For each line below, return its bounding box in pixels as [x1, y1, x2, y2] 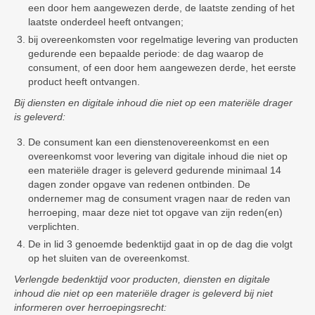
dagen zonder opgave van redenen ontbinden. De [28, 179, 250, 190]
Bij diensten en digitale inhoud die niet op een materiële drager [14, 97, 292, 108]
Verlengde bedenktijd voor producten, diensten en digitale [14, 274, 270, 285]
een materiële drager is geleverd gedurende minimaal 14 [28, 165, 281, 176]
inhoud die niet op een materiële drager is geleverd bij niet [14, 288, 273, 299]
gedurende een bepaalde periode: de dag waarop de [28, 48, 264, 59]
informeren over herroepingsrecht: [14, 302, 167, 313]
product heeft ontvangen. [28, 76, 140, 87]
